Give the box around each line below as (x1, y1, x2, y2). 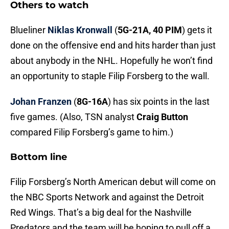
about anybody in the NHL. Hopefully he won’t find (10, 55, 213, 66)
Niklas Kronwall (48, 25, 112, 36)
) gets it (182, 25, 212, 36)
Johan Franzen (10, 96, 72, 107)
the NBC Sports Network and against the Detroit (10, 192, 204, 203)
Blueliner (10, 25, 48, 36)
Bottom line (10, 151, 67, 163)
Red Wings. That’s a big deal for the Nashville (10, 207, 192, 218)
